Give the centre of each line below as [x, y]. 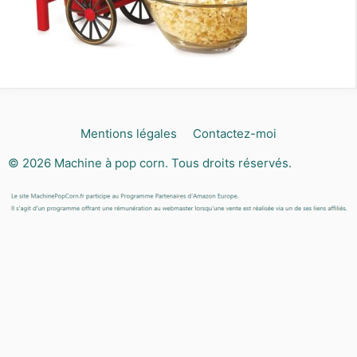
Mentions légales [129, 133]
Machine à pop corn [110, 163]
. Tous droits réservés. [228, 163]
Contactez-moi [235, 133]
